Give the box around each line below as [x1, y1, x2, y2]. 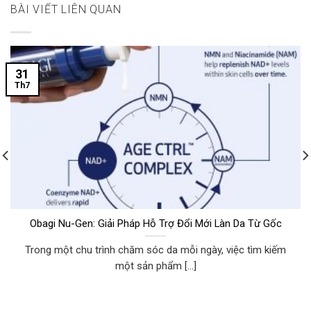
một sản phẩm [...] [115, 259, 196, 272]
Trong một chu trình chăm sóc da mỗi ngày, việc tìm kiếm [25, 243, 286, 256]
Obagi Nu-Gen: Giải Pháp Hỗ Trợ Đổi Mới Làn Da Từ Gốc [29, 217, 282, 230]
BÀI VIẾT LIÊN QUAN [10, 3, 121, 17]
